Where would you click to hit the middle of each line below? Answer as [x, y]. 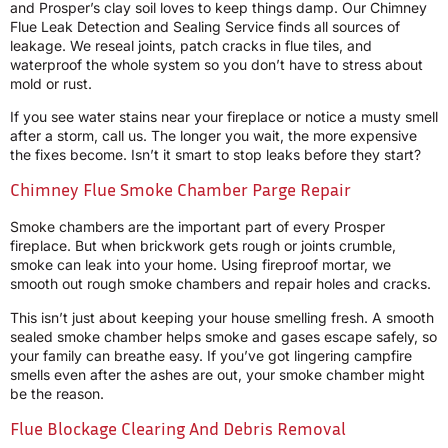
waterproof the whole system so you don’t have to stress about [216, 64]
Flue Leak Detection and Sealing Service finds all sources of [205, 26]
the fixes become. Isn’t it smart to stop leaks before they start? [215, 155]
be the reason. [57, 393]
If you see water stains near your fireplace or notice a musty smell [224, 117]
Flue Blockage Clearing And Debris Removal [178, 428]
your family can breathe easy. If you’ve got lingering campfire [211, 355]
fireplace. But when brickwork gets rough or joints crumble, [203, 246]
